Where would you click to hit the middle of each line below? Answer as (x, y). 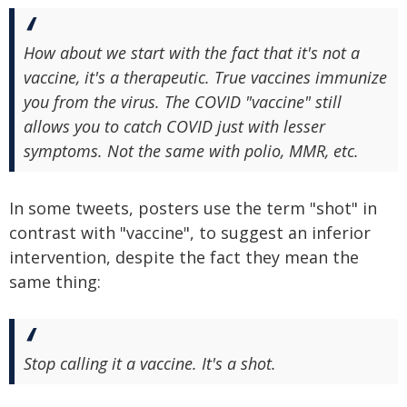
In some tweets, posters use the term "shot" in (193, 208)
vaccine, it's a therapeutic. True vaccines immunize (205, 77)
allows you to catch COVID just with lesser (174, 126)
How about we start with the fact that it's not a (192, 52)
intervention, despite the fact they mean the (184, 257)
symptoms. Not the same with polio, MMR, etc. (191, 150)
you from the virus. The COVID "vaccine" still (183, 101)
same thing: (55, 281)
